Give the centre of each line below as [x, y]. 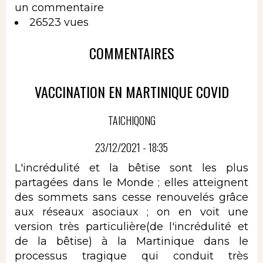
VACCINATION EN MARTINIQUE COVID [131, 91]
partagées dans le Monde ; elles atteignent [131, 183]
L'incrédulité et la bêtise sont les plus [131, 168]
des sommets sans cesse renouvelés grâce [131, 198]
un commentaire [59, 8]
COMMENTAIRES [131, 53]
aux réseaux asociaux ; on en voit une [131, 212]
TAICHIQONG [131, 120]
